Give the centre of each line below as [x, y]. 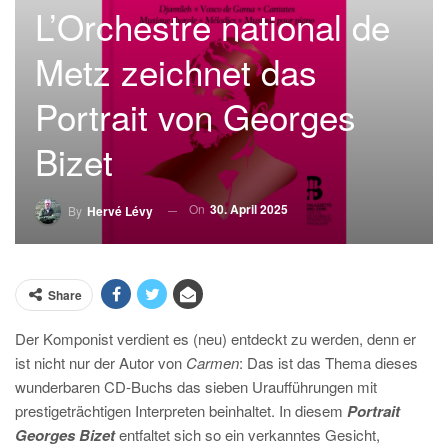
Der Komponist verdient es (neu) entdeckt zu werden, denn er [215, 338]
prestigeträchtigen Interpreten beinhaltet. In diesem [181, 410]
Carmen [212, 362]
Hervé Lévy [120, 211]
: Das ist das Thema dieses [328, 362]
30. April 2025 [249, 209]
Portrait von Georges [195, 116]
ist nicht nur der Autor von [100, 362]
